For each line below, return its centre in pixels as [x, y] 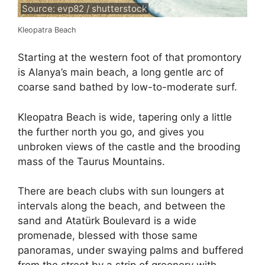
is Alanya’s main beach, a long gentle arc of [121, 72]
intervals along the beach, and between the [122, 206]
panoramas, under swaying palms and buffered [131, 250]
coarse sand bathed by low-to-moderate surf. [127, 87]
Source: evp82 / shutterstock [85, 8]
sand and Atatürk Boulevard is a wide [107, 221]
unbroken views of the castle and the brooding [129, 146]
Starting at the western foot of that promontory [130, 57]
